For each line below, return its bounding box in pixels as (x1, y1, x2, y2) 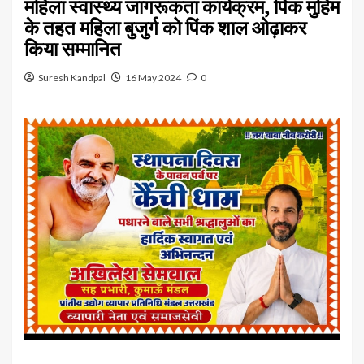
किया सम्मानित (24, 36, 121, 62)
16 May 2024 (125, 71, 181, 84)
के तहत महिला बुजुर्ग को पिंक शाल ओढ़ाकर (24, 15, 306, 41)
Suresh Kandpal (38, 71, 106, 84)
